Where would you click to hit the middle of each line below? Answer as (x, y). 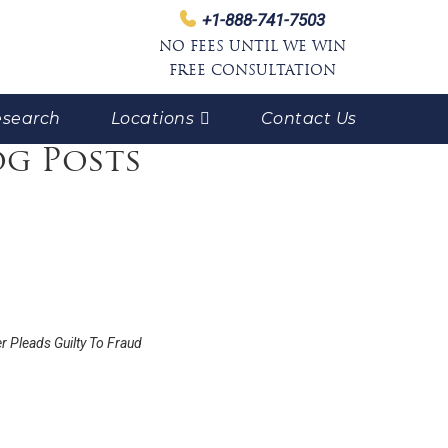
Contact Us (308, 118)
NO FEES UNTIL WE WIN (252, 47)
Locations (152, 118)
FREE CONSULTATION (252, 71)
